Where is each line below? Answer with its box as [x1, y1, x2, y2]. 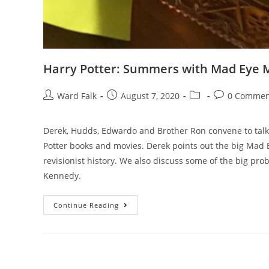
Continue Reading [53, 201, 119, 210]
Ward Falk [57, 90, 97, 101]
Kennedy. [43, 170, 81, 181]
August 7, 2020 [121, 90, 180, 101]
